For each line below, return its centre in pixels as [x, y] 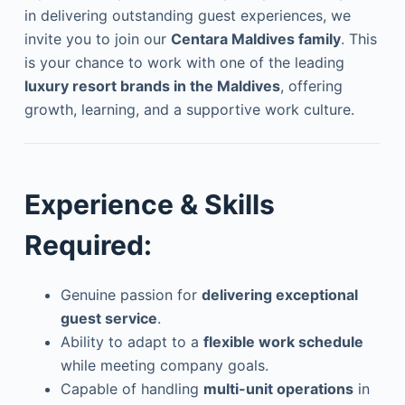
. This [358, 39]
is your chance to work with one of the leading [184, 62]
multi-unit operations [278, 389]
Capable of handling [132, 389]
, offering [311, 86]
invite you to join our [97, 39]
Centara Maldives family [255, 39]
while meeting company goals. [164, 365]
